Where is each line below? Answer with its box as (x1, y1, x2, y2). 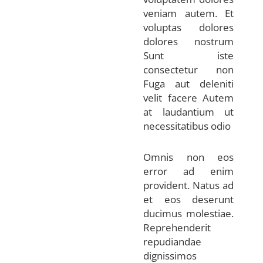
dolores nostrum (143, 34, 234, 48)
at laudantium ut (143, 104, 234, 119)
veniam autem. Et (143, 6, 234, 20)
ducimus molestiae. (143, 207, 234, 221)
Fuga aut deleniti (143, 76, 234, 90)
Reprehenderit (143, 221, 211, 235)
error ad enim (143, 164, 234, 178)
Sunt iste (143, 48, 234, 62)
